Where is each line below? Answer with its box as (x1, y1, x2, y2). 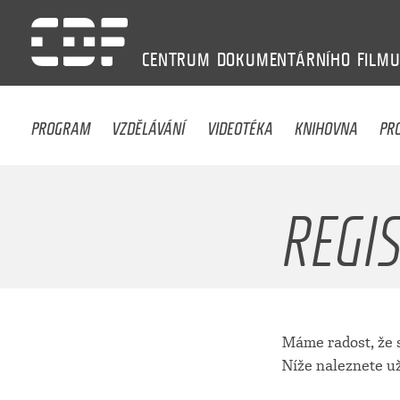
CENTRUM (142, 48, 211, 71)
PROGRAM (31, 106, 91, 141)
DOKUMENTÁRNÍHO (216, 48, 351, 71)
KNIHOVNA (295, 106, 359, 141)
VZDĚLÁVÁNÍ (112, 106, 186, 141)
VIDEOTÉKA (206, 106, 273, 141)
